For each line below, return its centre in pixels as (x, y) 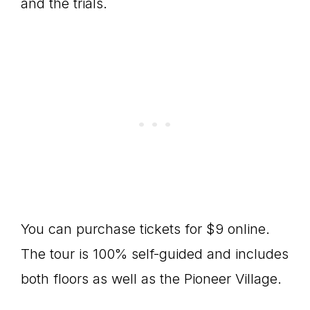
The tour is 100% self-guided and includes (155, 254)
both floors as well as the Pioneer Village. (151, 279)
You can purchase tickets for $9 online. (145, 229)
